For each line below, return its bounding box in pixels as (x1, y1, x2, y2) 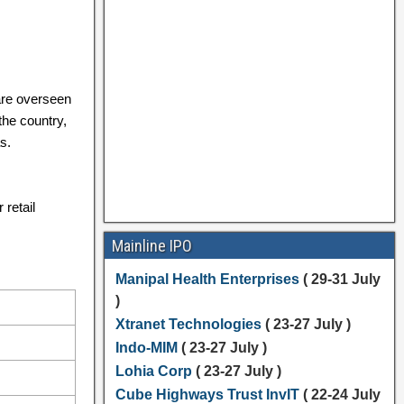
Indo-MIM (115, 340, 178, 355)
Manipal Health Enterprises (115, 271, 299, 287)
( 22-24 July (298, 387, 381, 402)
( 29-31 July (298, 271, 381, 287)
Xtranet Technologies (115, 317, 262, 332)
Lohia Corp (115, 363, 192, 379)
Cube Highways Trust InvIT (115, 387, 299, 402)
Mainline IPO (111, 236, 192, 255)
